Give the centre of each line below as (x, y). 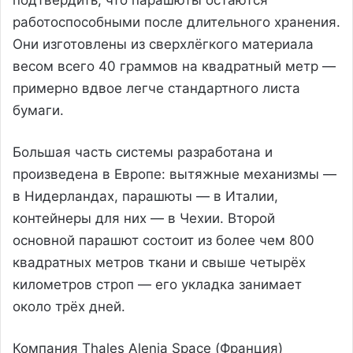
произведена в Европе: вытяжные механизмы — (175, 174)
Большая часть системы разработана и (143, 152)
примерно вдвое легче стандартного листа (156, 88)
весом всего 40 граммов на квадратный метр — (174, 66)
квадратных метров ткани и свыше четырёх (159, 262)
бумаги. (38, 110)
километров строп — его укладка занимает (157, 284)
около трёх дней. (69, 306)
